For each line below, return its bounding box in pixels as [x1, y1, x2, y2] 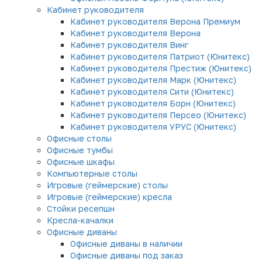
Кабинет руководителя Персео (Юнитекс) [70, 110, 246, 120]
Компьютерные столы [47, 168, 137, 179]
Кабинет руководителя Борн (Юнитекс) [70, 98, 236, 109]
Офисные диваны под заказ [70, 250, 183, 261]
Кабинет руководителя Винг [70, 40, 188, 50]
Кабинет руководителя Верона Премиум [70, 16, 240, 27]
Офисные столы [47, 133, 112, 144]
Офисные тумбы [47, 145, 113, 156]
